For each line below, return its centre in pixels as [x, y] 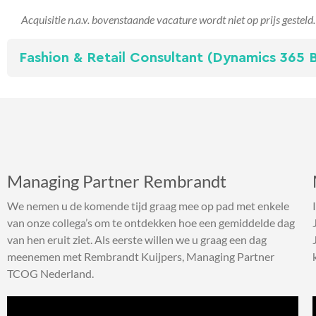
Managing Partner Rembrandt [117, 181]
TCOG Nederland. [50, 274]
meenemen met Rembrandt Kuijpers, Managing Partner [141, 257]
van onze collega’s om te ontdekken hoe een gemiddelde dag [151, 223]
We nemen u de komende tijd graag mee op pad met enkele [148, 206]
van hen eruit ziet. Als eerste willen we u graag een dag [137, 240]
